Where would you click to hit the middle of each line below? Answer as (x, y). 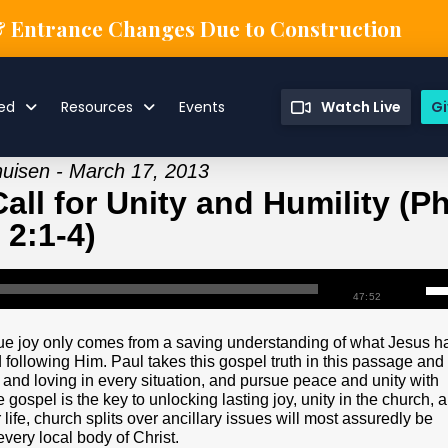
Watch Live (361, 107)
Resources (97, 107)
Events (202, 107)
